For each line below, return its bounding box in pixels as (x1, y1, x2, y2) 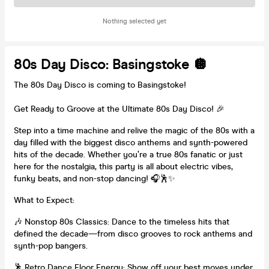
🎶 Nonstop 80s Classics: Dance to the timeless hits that (14, 216, 229, 227)
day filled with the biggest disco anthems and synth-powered (14, 137, 247, 148)
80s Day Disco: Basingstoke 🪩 (14, 55, 207, 73)
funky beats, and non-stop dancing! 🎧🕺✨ (14, 173, 175, 184)
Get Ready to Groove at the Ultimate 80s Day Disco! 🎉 (14, 103, 225, 114)
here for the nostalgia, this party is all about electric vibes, (14, 161, 233, 172)
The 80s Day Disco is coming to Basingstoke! (14, 79, 186, 90)
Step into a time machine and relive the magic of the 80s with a (14, 125, 255, 136)
